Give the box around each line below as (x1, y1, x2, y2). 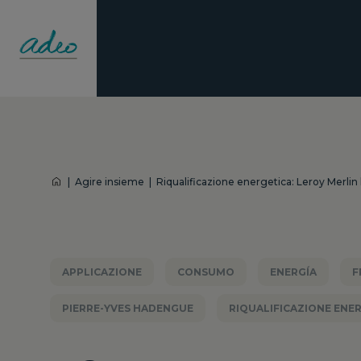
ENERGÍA (270, 266, 317, 278)
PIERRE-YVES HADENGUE (62, 302, 193, 314)
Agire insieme (75, 176, 144, 188)
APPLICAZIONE (62, 266, 142, 278)
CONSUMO (177, 266, 234, 278)
